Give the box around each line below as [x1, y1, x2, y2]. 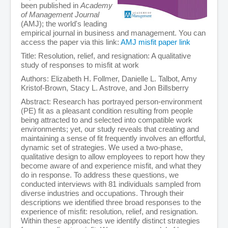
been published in [21, 1, 80, 10]
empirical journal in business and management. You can [21, 28, 206, 38]
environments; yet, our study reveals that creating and [21, 125, 199, 134]
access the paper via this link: [21, 38, 121, 47]
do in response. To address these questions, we [21, 170, 179, 180]
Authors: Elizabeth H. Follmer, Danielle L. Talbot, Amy [21, 74, 197, 83]
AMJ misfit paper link [121, 38, 190, 47]
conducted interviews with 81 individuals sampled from [21, 180, 201, 189]
